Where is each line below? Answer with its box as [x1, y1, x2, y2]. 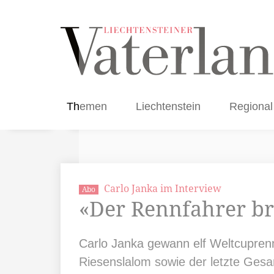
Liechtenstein [136, 100, 201, 113]
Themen [67, 100, 107, 113]
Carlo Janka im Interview [102, 182, 221, 195]
